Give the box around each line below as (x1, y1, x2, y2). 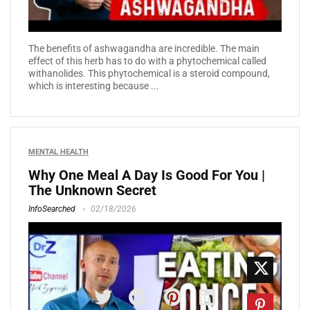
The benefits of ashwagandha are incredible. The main (28, 43, 259, 55)
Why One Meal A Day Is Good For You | (28, 167, 265, 184)
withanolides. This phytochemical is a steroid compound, (28, 68, 270, 80)
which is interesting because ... (28, 80, 159, 92)
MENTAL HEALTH (28, 147, 89, 157)
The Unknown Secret (28, 182, 156, 199)
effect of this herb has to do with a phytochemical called (28, 55, 266, 67)
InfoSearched (28, 204, 75, 215)
